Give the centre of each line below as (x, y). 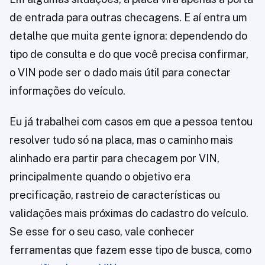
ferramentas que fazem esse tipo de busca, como (130, 250)
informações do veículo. (67, 91)
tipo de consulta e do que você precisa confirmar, (129, 54)
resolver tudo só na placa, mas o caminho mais (121, 140)
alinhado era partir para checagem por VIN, (114, 159)
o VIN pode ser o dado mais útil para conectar (120, 73)
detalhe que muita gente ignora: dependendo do (128, 36)
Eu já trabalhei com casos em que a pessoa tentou (131, 122)
